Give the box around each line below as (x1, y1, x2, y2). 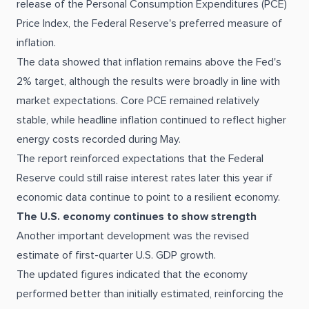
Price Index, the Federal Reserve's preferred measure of (17, 18, 282, 29)
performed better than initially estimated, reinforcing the (17, 288, 283, 299)
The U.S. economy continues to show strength (17, 211, 257, 222)
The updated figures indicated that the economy (17, 269, 248, 280)
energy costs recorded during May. (17, 134, 181, 145)
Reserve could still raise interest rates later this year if (17, 172, 272, 183)
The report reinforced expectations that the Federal (17, 153, 263, 164)
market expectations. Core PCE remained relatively (17, 95, 259, 106)
